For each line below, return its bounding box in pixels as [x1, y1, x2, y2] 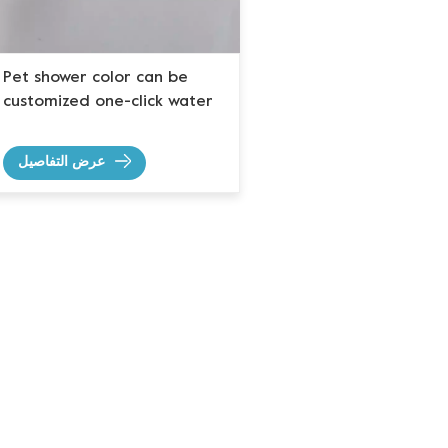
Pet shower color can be [3, 70, 188, 87]
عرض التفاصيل [18, 156, 105, 170]
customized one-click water [3, 94, 213, 111]
